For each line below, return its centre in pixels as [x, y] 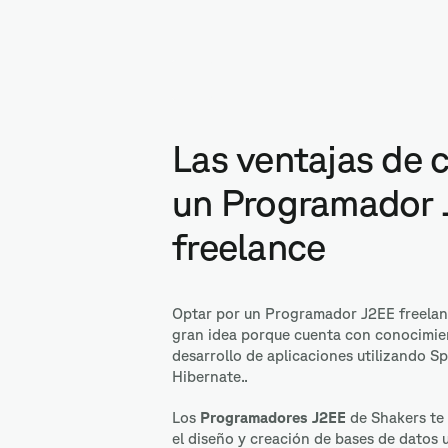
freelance [249, 246]
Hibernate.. [210, 376]
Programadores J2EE [273, 417]
